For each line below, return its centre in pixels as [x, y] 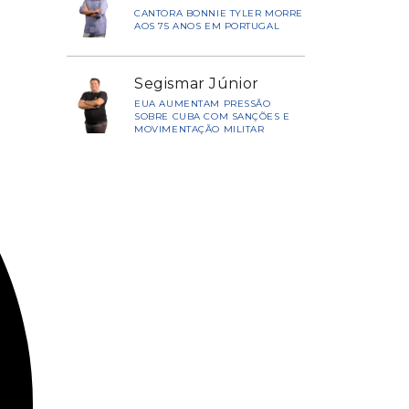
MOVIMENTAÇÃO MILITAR [199, 129]
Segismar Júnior [197, 83]
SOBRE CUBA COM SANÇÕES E [212, 116]
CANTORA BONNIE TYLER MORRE [219, 13]
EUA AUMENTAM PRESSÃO [203, 103]
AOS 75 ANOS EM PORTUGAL [207, 26]
